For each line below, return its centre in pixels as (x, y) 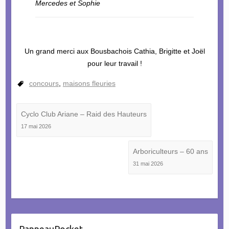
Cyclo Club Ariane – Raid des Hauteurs (84, 114)
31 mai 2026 (148, 164)
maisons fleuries (89, 84)
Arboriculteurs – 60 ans (171, 152)
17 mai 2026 (36, 127)
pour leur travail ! (114, 64)
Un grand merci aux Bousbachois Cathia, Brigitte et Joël (114, 51)
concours (44, 84)
